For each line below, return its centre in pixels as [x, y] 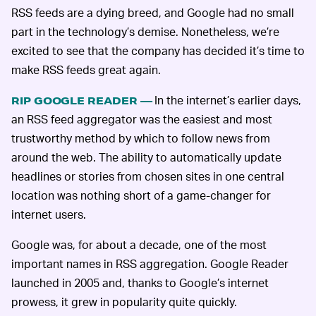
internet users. [49, 214]
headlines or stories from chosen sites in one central [148, 176]
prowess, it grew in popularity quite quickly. [124, 301]
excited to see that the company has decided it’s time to [158, 50]
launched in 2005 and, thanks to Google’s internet [140, 282]
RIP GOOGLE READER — [82, 100]
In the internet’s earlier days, [227, 99]
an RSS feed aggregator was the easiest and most [142, 119]
